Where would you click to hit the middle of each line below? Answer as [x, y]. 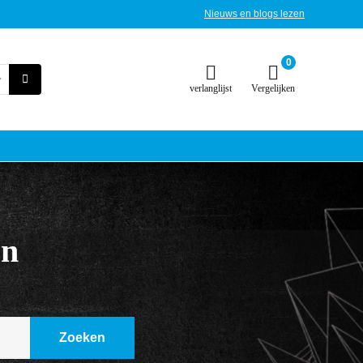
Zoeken [82, 337]
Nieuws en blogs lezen [254, 14]
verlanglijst [211, 88]
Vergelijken [273, 88]
